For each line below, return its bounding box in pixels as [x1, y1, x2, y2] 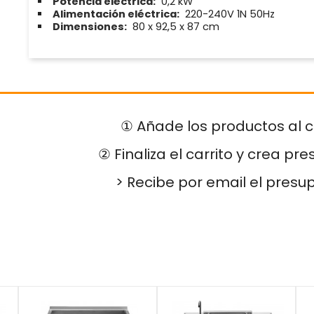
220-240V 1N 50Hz [182, 7, 275, 22]
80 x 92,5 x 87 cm [129, 20, 219, 34]
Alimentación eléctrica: [52, 7, 179, 22]
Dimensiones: [52, 20, 127, 34]
